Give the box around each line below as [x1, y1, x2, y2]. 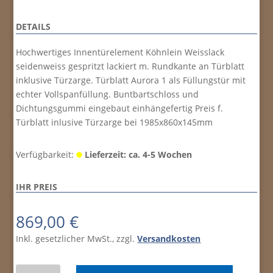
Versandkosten [137, 233, 201, 245]
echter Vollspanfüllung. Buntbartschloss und [16, 88, 199, 101]
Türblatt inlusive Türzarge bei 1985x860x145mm [16, 116, 213, 129]
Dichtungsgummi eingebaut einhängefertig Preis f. [16, 102, 224, 115]
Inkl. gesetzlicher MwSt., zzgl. [16, 233, 138, 245]
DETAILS [16, 21, 51, 33]
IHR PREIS [16, 181, 58, 193]
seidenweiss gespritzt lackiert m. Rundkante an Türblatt [16, 60, 245, 73]
